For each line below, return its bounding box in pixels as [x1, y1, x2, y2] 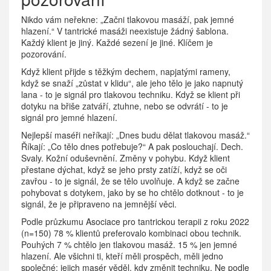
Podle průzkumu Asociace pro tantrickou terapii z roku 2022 [21, 215, 249, 228]
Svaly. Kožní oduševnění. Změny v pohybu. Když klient [21, 152, 230, 165]
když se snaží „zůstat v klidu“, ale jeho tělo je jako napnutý [21, 77, 243, 90]
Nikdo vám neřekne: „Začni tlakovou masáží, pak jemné [21, 13, 234, 26]
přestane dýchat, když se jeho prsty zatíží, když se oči [21, 163, 227, 176]
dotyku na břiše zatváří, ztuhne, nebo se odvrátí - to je [21, 100, 228, 113]
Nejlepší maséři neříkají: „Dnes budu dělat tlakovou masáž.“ [21, 129, 250, 142]
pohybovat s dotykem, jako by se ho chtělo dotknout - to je [21, 186, 244, 199]
